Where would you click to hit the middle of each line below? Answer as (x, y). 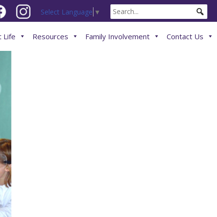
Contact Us (185, 36)
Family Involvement (117, 36)
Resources (50, 36)
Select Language (67, 12)
